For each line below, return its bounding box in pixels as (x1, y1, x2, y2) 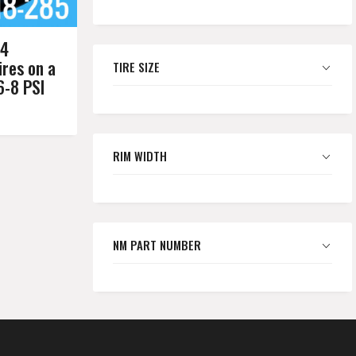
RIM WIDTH (113, 146, 167, 164)
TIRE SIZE (113, 57, 160, 75)
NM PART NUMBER (113, 235, 201, 253)
